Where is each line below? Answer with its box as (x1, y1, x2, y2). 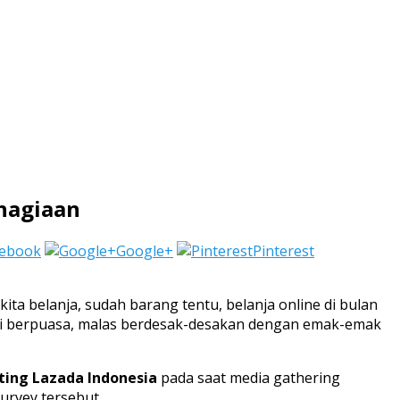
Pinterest (253, 241, 314, 262)
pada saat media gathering (157, 368, 340, 388)
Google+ (116, 241, 173, 262)
